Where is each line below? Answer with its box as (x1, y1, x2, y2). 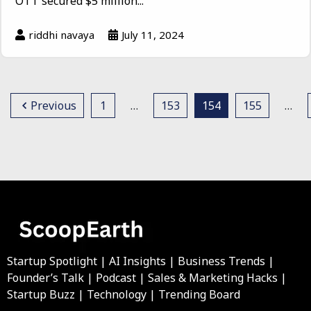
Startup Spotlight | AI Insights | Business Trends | (7, 253, 274, 269)
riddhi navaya (28, 28, 94, 42)
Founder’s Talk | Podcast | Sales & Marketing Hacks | (7, 270, 287, 286)
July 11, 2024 (121, 28, 184, 42)
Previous (31, 98, 76, 114)
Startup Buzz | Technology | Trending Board (7, 287, 240, 303)
